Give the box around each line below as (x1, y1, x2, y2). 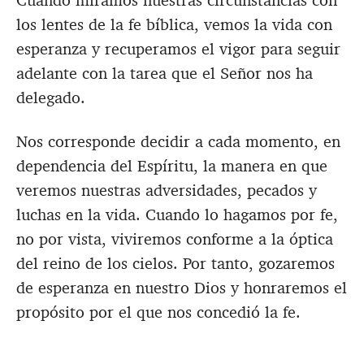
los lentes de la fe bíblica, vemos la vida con (16, 13, 332, 35)
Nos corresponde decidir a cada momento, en (16, 130, 340, 152)
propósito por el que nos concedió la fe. (16, 301, 301, 323)
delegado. (16, 86, 85, 108)
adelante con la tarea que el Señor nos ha (16, 62, 313, 84)
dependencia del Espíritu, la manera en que (16, 154, 327, 176)
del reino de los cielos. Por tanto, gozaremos (16, 252, 335, 274)
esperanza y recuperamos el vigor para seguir (16, 37, 340, 59)
